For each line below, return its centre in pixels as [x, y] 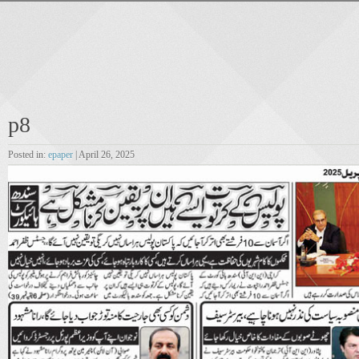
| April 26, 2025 [104, 155]
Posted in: [28, 155]
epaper [61, 155]
